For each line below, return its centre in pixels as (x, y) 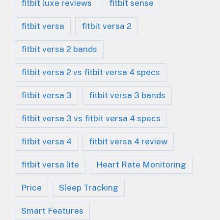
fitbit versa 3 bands (127, 95)
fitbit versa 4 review (128, 141)
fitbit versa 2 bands (59, 49)
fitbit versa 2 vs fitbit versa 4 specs (91, 72)
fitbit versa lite (50, 164)
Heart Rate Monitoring (141, 164)
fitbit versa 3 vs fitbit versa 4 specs (91, 118)
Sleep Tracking (89, 187)
